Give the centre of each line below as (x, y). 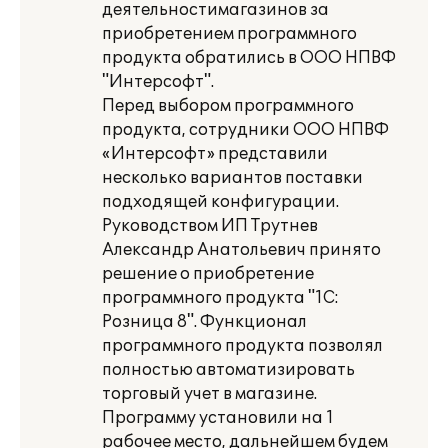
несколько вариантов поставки (232, 178)
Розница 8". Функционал (204, 322)
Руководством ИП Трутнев (210, 226)
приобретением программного (229, 34)
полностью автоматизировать (228, 370)
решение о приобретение (208, 274)
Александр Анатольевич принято (241, 250)
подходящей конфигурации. (220, 202)
